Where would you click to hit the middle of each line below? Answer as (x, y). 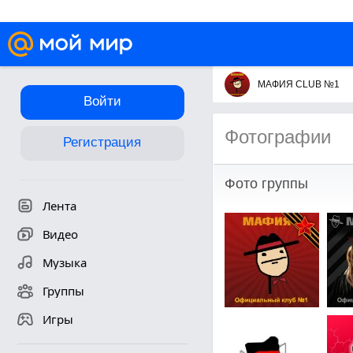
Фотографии (277, 137)
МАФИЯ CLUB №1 (298, 84)
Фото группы (266, 184)
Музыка (64, 262)
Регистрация (102, 142)
